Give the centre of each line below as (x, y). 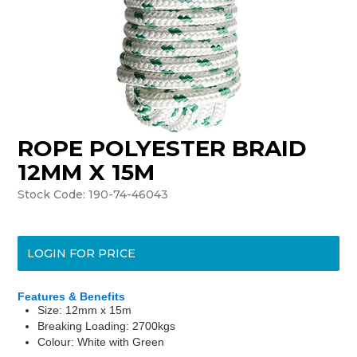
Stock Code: (52, 195)
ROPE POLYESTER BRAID (163, 148)
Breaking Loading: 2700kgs (107, 326)
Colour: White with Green (101, 342)
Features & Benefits (72, 297)
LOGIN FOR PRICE (82, 254)
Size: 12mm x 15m (85, 310)
